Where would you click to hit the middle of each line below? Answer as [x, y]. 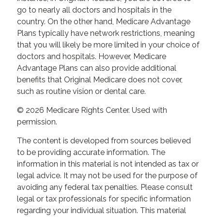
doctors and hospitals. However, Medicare [92, 56]
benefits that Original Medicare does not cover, [100, 80]
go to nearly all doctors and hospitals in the [94, 10]
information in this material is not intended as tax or [108, 164]
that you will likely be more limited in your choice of [108, 45]
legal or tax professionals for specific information [104, 199]
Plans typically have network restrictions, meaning [106, 33]
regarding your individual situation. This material [101, 210]
